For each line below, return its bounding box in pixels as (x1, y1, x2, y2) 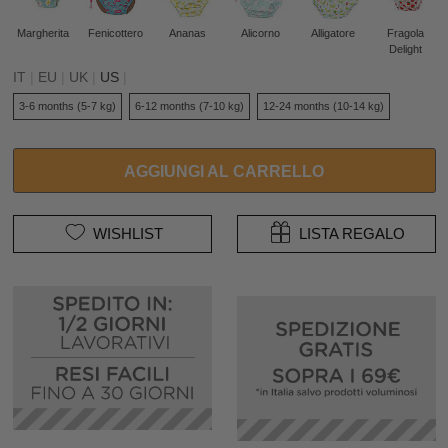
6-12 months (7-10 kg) (134, 100, 244, 113)
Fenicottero (87, 26, 143, 39)
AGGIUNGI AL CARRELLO (124, 161, 324, 180)
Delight (388, 42, 422, 55)
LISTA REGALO (299, 226, 405, 243)
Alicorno (240, 26, 280, 39)
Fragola (386, 26, 424, 39)
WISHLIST (93, 226, 163, 243)
